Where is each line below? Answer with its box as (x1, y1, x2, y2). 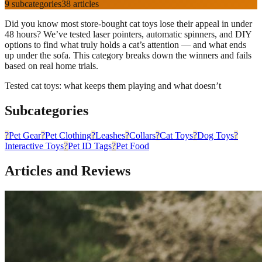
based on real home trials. (5, 61, 98, 71)
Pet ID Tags (68, 140, 112, 151)
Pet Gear (9, 130, 41, 140)
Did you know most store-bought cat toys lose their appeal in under (5, 19, 252, 29)
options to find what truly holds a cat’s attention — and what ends (5, 40, 246, 50)
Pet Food (116, 140, 149, 151)
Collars (129, 130, 156, 140)
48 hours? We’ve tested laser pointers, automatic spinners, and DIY (5, 29, 251, 39)
